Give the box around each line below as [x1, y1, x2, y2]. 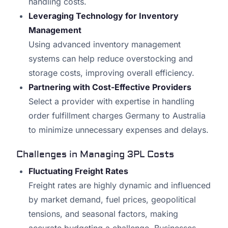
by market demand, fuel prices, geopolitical [28, 194, 196, 205]
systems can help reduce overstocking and [28, 53, 193, 64]
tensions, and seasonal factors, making [28, 209, 178, 219]
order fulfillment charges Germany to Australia [28, 110, 206, 121]
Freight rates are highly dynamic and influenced [28, 180, 211, 191]
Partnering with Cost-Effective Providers [28, 82, 191, 93]
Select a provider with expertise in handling [28, 96, 194, 107]
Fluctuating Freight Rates [28, 166, 128, 177]
